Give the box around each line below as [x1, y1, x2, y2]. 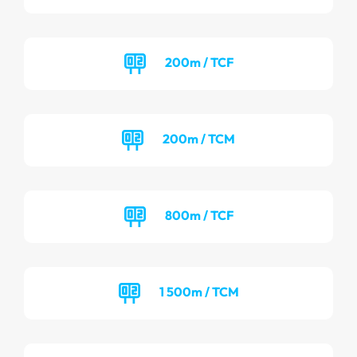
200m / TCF [164, 53, 233, 70]
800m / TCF [164, 206, 233, 223]
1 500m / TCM [159, 283, 239, 300]
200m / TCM [163, 130, 235, 147]
